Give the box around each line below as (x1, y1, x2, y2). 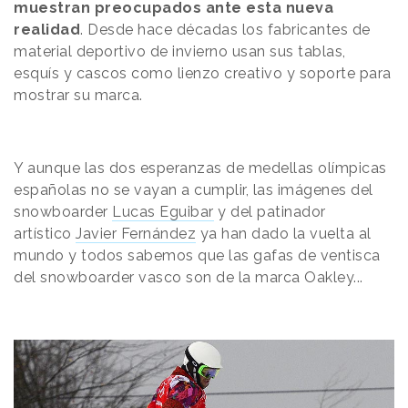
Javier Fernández (76, 224, 196, 242)
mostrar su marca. (14, 86, 143, 104)
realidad (14, 20, 80, 38)
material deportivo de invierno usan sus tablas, (14, 42, 346, 60)
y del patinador (213, 202, 326, 220)
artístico (14, 224, 76, 242)
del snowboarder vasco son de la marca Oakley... (14, 268, 363, 286)
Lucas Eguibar (112, 202, 214, 220)
